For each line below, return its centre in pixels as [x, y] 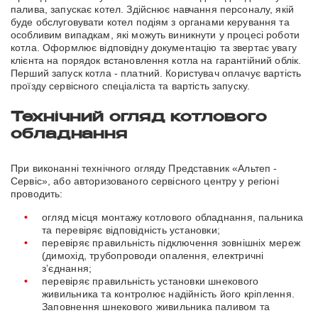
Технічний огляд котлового [139, 119]
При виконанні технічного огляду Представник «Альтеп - [144, 169]
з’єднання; [67, 269]
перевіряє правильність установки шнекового [150, 281]
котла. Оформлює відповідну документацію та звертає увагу [154, 48]
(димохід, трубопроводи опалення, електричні [153, 256]
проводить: [37, 194]
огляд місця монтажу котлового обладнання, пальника [173, 218]
